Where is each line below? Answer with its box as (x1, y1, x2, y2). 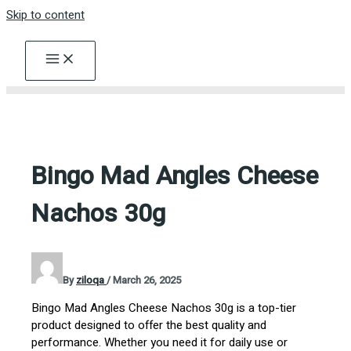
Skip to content (6, 6, 85, 24)
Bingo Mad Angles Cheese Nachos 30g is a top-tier (31, 299, 297, 317)
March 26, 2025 (113, 272, 182, 288)
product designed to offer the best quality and (31, 316, 267, 334)
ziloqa (76, 272, 107, 288)
